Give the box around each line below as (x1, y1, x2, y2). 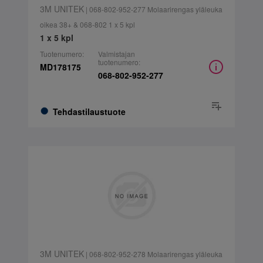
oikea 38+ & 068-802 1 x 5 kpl (39, 19, 135, 29)
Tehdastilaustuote (52, 106, 126, 117)
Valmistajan (97, 49, 135, 59)
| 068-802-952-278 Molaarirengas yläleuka (83, 249, 222, 259)
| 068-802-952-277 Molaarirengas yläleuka (83, 4, 222, 14)
